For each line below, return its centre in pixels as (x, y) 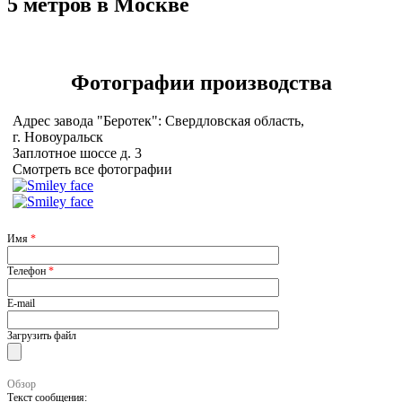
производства (266, 82)
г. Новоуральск (58, 136)
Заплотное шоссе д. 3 (77, 153)
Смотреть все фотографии (92, 169)
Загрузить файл (42, 335)
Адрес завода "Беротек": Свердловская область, (158, 120)
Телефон (28, 271)
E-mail (21, 303)
